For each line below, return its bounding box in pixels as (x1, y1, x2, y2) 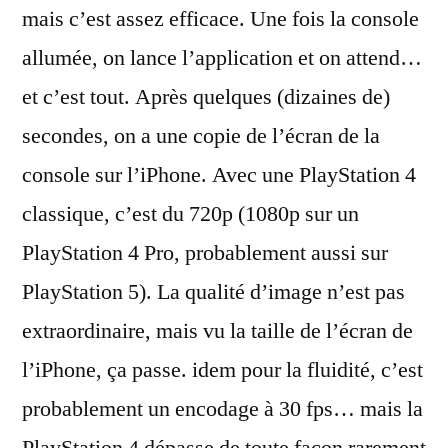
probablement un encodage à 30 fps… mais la (22, 394, 423, 423)
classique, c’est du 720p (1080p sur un (22, 199, 359, 228)
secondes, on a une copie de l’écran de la (22, 121, 380, 150)
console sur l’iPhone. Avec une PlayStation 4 (22, 160, 416, 189)
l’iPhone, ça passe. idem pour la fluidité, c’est (22, 355, 423, 384)
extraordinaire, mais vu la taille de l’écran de (22, 316, 413, 345)
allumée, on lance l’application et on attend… (22, 43, 422, 72)
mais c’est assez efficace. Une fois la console (22, 4, 419, 33)
